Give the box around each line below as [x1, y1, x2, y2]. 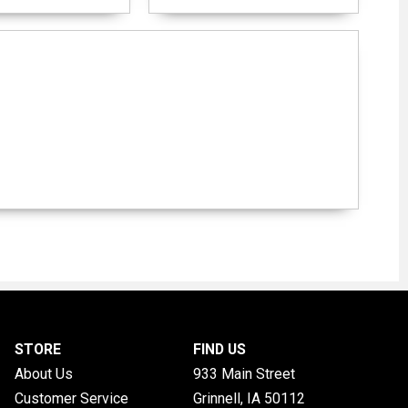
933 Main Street [192, 365, 295, 383]
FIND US [192, 341, 246, 359]
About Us [15, 365, 73, 383]
